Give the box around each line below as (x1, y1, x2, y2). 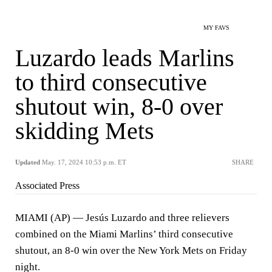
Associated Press (15, 180, 80, 191)
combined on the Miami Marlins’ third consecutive (15, 228, 233, 240)
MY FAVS (203, 24, 229, 31)
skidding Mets (15, 117, 154, 144)
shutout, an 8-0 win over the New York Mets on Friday (15, 245, 247, 256)
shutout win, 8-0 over (15, 93, 223, 120)
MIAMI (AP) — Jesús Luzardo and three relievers (15, 212, 229, 223)
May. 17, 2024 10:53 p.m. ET (42, 158, 126, 166)
